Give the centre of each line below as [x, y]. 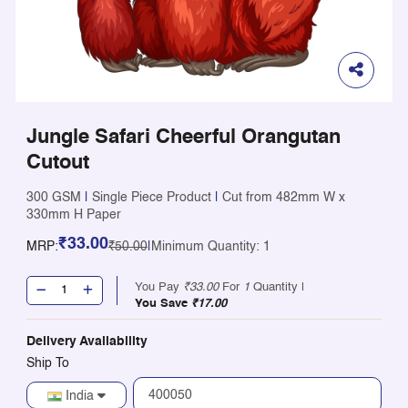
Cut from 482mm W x [283, 198]
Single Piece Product [151, 198]
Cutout [57, 163]
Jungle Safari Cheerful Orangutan [183, 138]
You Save [163, 304]
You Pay [159, 287]
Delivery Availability [87, 342]
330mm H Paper [73, 215]
